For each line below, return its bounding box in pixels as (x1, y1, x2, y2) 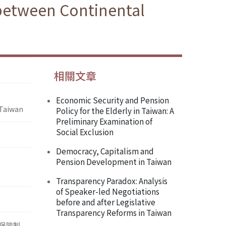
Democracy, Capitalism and (56, 145, 154, 157)
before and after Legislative (56, 196, 155, 208)
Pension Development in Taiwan (56, 156, 172, 167)
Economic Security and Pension (56, 94, 169, 106)
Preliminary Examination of (56, 116, 152, 127)
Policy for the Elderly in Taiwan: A (56, 105, 174, 117)
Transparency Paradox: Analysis (56, 175, 167, 187)
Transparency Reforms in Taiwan (56, 207, 172, 218)
